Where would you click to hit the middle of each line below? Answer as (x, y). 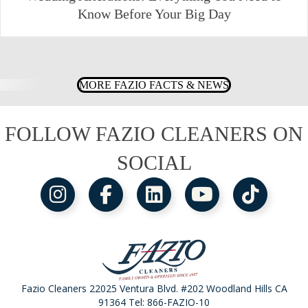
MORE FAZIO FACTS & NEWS (154, 85)
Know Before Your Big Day (154, 14)
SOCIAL (154, 163)
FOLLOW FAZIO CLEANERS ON (154, 134)
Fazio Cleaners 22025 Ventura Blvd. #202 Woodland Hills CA (154, 288)
